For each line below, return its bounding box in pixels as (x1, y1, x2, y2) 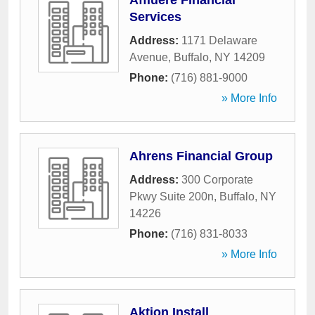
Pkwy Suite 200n (129, 191, 214, 202)
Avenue (129, 51, 168, 63)
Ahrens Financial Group (129, 149, 273, 163)
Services (129, 10, 181, 24)
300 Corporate (181, 174, 253, 186)
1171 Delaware (181, 34, 257, 46)
